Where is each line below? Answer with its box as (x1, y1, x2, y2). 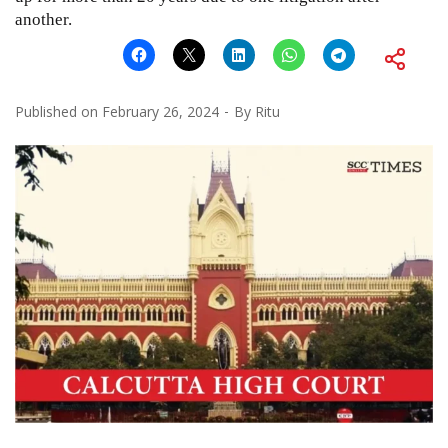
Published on (15, 101, 102, 121)
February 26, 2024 (102, 101, 219, 121)
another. (15, 9, 72, 29)
